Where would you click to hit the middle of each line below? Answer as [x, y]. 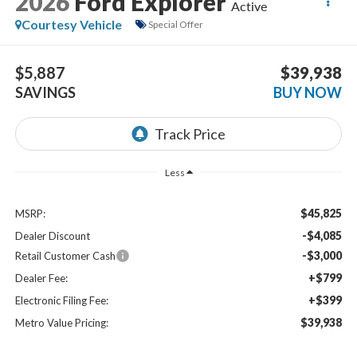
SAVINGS [45, 93]
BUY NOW [308, 93]
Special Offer [175, 25]
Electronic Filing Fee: [61, 300]
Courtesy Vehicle [71, 24]
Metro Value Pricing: [61, 322]
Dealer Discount [52, 235]
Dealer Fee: [41, 278]
